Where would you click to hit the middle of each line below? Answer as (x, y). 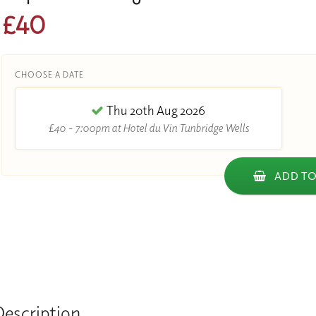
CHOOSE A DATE (49, 75)
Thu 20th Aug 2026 (155, 111)
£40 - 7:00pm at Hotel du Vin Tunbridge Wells (148, 128)
